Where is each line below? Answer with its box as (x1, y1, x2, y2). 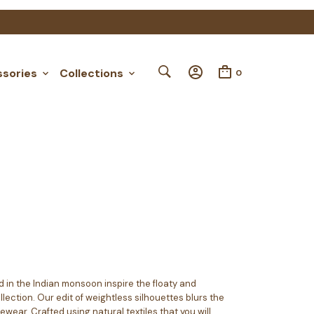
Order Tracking (86, 7, 153, 18)
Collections (60, 65, 123, 81)
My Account (168, 7, 221, 18)
